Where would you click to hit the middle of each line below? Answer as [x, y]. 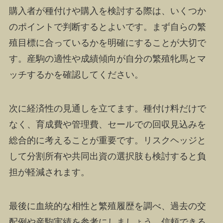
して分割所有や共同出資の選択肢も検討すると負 [107, 157]
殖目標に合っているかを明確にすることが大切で [107, 43]
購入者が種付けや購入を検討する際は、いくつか [107, 11]
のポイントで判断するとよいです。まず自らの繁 [107, 27]
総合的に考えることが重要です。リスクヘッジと [107, 141]
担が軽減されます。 [49, 172]
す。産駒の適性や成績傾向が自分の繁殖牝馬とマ [107, 59]
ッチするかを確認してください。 [76, 75]
